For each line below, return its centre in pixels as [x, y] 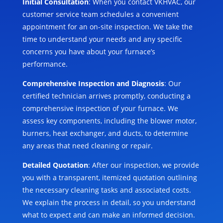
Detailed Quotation [55, 165]
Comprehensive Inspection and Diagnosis [93, 84]
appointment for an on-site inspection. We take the [107, 27]
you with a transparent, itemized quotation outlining [110, 178]
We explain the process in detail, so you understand [109, 203]
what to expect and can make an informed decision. [109, 215]
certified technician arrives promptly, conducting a [106, 96]
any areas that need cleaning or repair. [87, 146]
